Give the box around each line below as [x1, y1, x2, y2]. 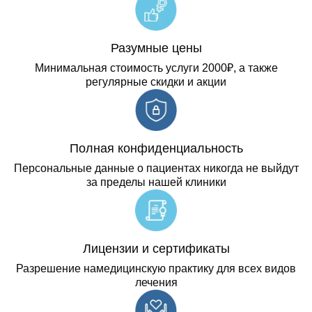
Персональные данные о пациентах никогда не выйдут [13, 162, 299, 174]
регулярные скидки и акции [86, 75, 226, 88]
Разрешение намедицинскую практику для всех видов [16, 262, 296, 274]
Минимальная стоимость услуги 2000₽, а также [34, 61, 278, 74]
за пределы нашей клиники [86, 175, 226, 188]
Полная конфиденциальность [69, 141, 243, 155]
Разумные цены [110, 40, 202, 55]
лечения [134, 276, 178, 288]
